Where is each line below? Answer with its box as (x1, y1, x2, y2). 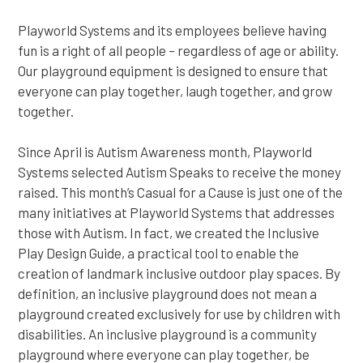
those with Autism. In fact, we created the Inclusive (18, 224, 319, 241)
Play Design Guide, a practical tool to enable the (18, 245, 299, 261)
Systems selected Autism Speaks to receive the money (18, 164, 341, 180)
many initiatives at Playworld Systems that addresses (18, 204, 335, 220)
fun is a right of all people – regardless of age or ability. (18, 42, 341, 58)
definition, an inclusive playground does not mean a (18, 285, 317, 301)
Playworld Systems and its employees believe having (18, 22, 327, 38)
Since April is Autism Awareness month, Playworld (18, 143, 312, 160)
